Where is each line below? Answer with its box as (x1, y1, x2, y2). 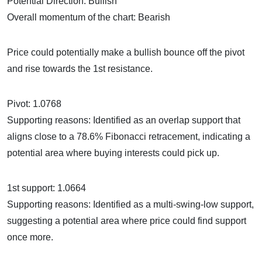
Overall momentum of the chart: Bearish (7, 12, 170, 22)
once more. (7, 232, 53, 242)
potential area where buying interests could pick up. (7, 147, 219, 158)
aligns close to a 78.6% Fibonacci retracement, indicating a (7, 131, 250, 142)
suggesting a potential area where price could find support (7, 215, 246, 226)
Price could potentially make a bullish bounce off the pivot (7, 47, 244, 57)
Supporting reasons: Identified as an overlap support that (7, 115, 240, 125)
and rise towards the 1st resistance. (7, 63, 153, 74)
